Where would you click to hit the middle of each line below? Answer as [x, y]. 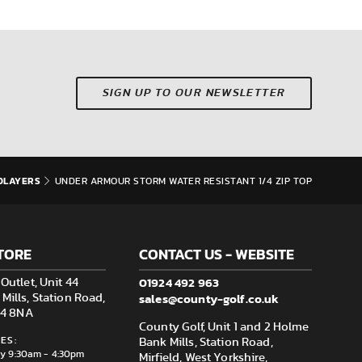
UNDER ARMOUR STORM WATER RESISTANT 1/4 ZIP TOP [183, 181]
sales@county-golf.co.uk [209, 299]
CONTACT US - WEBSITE [217, 255]
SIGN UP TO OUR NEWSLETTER [194, 93]
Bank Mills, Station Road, [206, 343]
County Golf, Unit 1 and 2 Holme [224, 327]
